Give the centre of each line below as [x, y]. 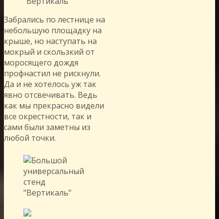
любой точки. [30, 138]
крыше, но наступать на [50, 41]
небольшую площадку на [53, 30]
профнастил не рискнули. [52, 73]
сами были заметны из [47, 127]
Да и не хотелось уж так [50, 84]
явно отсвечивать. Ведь [51, 95]
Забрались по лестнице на [55, 19]
